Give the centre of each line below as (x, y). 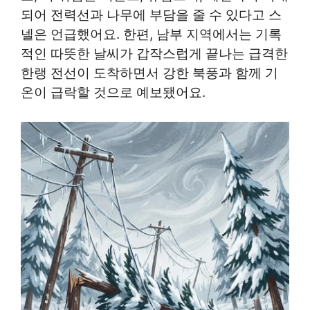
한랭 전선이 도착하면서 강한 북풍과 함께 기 (149, 73)
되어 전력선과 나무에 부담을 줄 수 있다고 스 (151, 15)
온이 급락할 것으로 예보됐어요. (113, 92)
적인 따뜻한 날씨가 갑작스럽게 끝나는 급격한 (154, 53)
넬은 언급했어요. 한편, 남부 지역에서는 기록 (151, 34)
